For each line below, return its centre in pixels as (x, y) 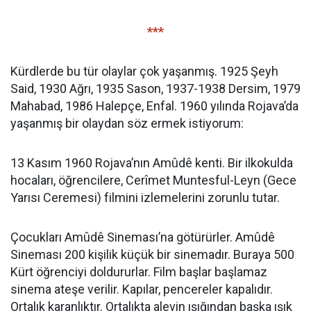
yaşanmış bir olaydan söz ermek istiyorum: (127, 123)
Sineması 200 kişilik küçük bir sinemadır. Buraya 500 (152, 254)
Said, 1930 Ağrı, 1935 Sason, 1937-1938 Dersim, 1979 (155, 89)
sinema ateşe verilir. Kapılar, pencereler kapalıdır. (142, 289)
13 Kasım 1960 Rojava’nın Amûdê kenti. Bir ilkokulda (152, 163)
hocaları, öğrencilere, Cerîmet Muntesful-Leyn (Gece (153, 180)
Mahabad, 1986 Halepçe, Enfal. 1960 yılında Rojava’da (154, 106)
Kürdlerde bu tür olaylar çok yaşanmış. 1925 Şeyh (144, 71)
